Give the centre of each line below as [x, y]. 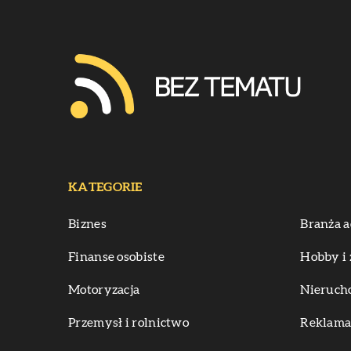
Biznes [87, 224]
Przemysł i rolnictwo [128, 322]
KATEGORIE [105, 187]
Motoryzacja [104, 289]
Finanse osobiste [116, 257]
